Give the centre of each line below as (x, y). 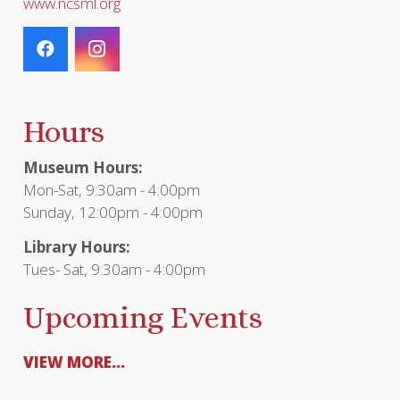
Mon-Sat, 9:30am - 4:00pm (111, 189)
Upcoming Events (142, 318)
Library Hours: (76, 246)
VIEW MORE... (74, 362)
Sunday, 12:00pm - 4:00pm (112, 212)
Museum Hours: (83, 167)
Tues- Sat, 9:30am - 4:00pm (114, 269)
